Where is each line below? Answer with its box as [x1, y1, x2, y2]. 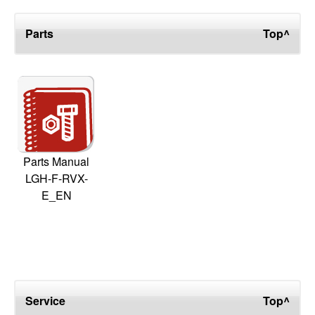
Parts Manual [23, 153, 89, 170]
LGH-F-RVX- [25, 170, 88, 187]
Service [25, 292, 65, 309]
